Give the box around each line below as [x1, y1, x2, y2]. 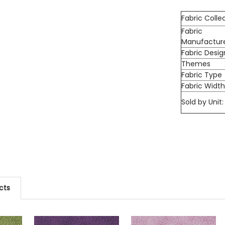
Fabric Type [181, 69, 222, 80]
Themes [181, 58, 211, 69]
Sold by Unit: [181, 96, 224, 107]
